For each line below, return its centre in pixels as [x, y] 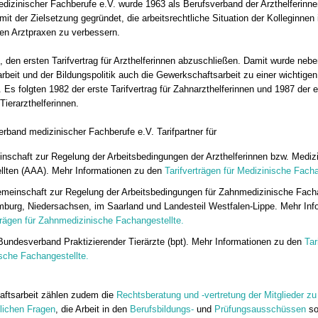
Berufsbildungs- [162, 309]
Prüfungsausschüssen [260, 309]
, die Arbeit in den [93, 309]
